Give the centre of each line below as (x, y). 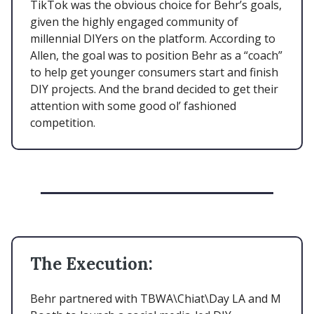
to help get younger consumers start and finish (154, 72)
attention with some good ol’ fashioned (133, 105)
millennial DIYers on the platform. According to (153, 38)
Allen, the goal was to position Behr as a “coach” (156, 55)
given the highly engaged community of (134, 21)
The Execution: (91, 264)
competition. (63, 122)
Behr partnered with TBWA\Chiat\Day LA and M (156, 298)
